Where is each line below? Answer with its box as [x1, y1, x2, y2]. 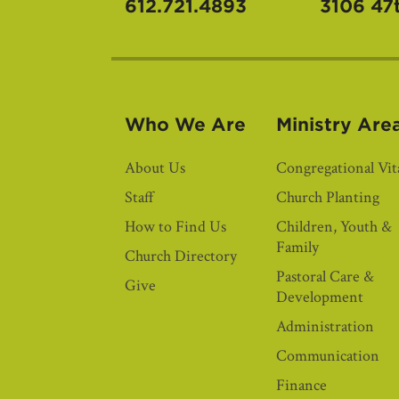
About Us [124, 158, 185, 178]
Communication [275, 346, 379, 366]
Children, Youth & [275, 216, 392, 237]
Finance [275, 375, 327, 395]
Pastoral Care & [275, 266, 374, 287]
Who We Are [124, 114, 246, 135]
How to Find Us [124, 216, 226, 237]
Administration [275, 316, 374, 337]
